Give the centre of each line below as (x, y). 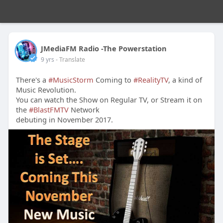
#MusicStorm (71, 80)
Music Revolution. (46, 90)
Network (84, 110)
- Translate (70, 59)
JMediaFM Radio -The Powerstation (104, 48)
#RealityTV (151, 80)
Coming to (113, 80)
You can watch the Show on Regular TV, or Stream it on (109, 100)
